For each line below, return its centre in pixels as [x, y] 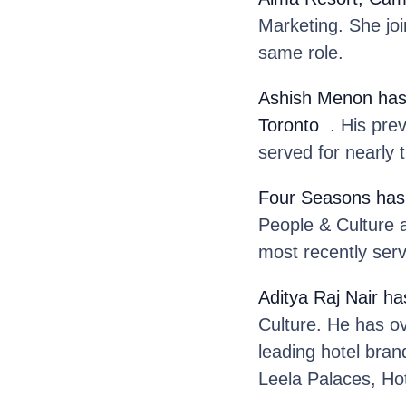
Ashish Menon [315, 97]
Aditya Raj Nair [318, 297]
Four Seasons [314, 197]
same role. [300, 52]
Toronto [288, 125]
